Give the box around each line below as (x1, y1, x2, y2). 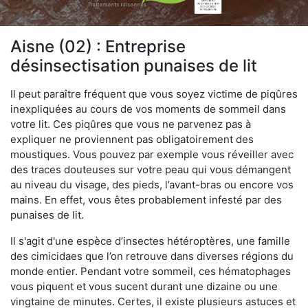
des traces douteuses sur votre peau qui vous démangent (10, 162, 291, 176)
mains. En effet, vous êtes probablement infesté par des (10, 192, 282, 206)
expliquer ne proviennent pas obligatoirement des (10, 132, 254, 146)
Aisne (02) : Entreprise (10, 36, 186, 56)
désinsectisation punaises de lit (10, 55, 257, 76)
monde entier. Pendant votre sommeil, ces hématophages (10, 264, 291, 278)
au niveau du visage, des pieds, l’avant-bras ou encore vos (10, 177, 294, 191)
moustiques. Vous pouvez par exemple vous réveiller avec (10, 147, 294, 161)
